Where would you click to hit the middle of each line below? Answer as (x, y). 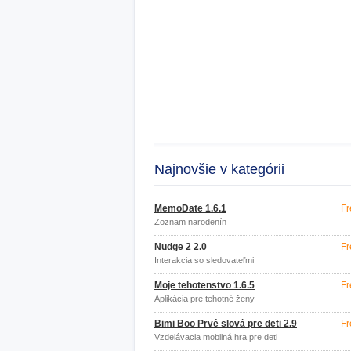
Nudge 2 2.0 (181, 247)
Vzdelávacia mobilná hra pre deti (216, 337)
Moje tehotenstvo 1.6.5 (204, 285)
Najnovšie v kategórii (219, 169)
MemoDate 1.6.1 (190, 208)
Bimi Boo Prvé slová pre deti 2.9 (226, 324)
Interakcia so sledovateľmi (204, 260)
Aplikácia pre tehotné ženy (204, 299)
